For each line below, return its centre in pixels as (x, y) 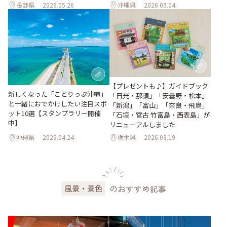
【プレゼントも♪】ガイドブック (159, 86)
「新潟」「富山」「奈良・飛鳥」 (159, 105)
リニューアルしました (142, 124)
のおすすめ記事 (138, 188)
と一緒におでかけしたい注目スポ (58, 104)
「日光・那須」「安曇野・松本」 (159, 95)
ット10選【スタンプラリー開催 (54, 113)
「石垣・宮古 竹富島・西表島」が (160, 115)
